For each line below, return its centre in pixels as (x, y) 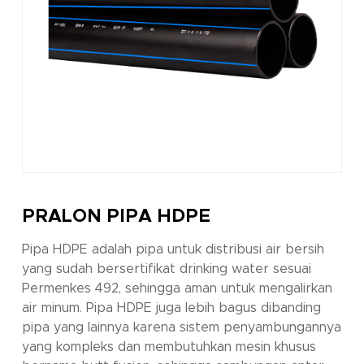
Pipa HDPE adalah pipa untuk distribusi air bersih (173, 250)
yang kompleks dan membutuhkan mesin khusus (169, 347)
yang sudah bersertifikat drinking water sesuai (166, 269)
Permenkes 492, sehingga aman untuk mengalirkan (177, 289)
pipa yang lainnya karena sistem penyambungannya (181, 328)
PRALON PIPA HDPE (116, 217)
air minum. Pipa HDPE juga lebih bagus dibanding (171, 308)
